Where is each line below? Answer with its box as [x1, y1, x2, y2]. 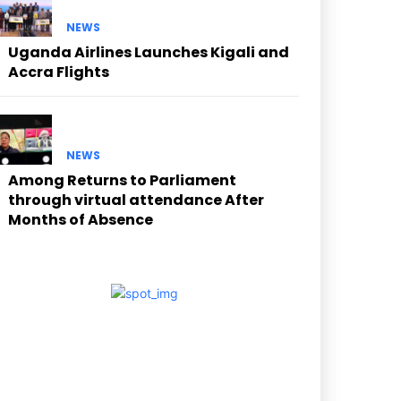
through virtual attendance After [7, 189, 264, 210]
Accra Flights [7, 62, 109, 83]
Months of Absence [7, 209, 153, 230]
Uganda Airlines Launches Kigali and [7, 42, 289, 64]
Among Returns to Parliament [7, 169, 236, 191]
